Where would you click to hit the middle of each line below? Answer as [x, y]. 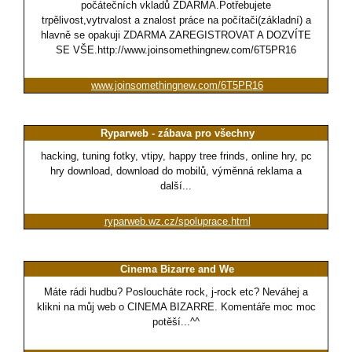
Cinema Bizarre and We [177, 269]
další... [176, 186]
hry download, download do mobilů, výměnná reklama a [176, 171]
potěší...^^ [176, 322]
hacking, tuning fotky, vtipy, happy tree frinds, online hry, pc [176, 156]
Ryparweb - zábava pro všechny [177, 134]
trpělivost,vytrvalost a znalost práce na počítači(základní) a [176, 20]
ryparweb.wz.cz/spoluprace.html [177, 222]
